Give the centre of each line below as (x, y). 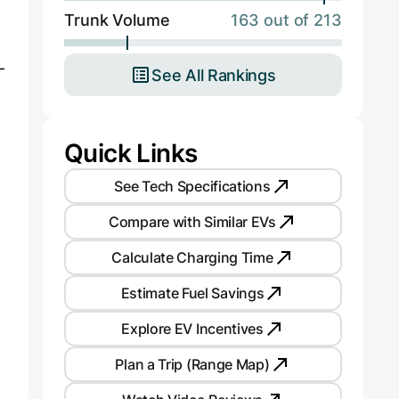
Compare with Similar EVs (192, 221)
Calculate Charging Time (192, 257)
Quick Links (131, 154)
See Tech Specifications (192, 186)
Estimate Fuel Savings (192, 293)
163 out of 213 (286, 20)
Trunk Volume (117, 20)
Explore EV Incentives (192, 328)
